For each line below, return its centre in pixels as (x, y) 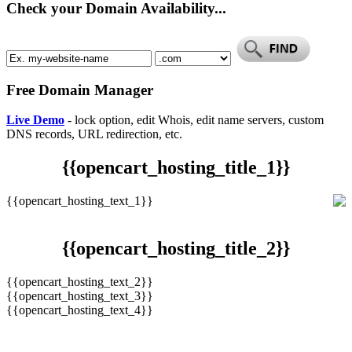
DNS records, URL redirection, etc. (94, 134)
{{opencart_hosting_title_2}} (176, 249)
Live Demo (35, 120)
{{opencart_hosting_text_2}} (80, 281)
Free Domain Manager (80, 90)
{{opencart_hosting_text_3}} (80, 295)
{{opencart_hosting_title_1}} (176, 168)
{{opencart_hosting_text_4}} (80, 310)
